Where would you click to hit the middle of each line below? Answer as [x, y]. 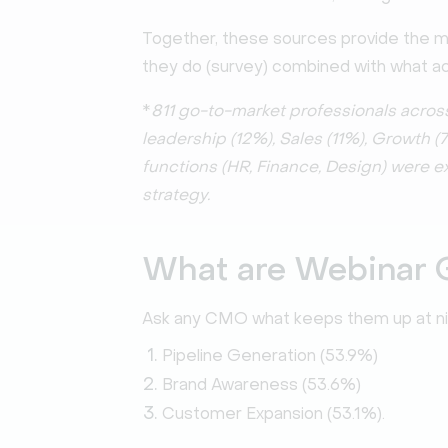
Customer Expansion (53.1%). [273, 413]
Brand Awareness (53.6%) [261, 384]
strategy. [176, 194]
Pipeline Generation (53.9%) [270, 355]
